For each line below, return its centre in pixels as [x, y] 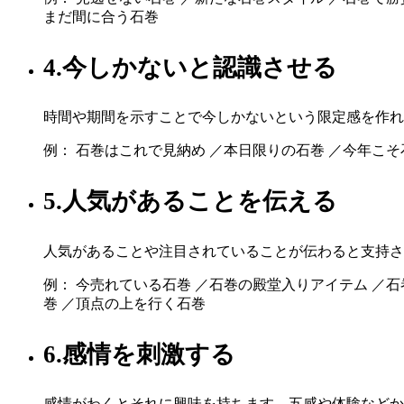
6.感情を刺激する [139, 354]
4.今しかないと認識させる [190, 68]
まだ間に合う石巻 [101, 16]
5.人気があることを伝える [190, 202]
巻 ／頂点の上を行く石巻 [124, 303]
